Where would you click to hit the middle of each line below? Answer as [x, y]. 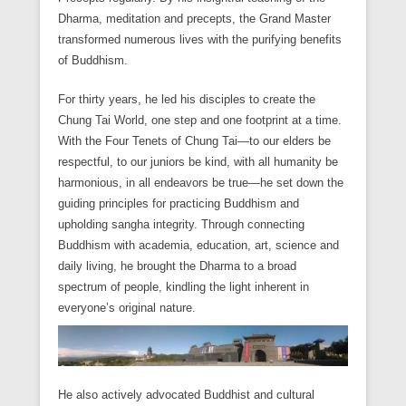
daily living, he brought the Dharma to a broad [177, 266]
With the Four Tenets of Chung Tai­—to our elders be [194, 140]
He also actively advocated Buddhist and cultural [186, 395]
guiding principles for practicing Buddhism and [179, 203]
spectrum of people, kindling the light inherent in [184, 286]
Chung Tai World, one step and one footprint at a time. [200, 120]
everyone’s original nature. [127, 307]
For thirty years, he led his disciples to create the [187, 99]
